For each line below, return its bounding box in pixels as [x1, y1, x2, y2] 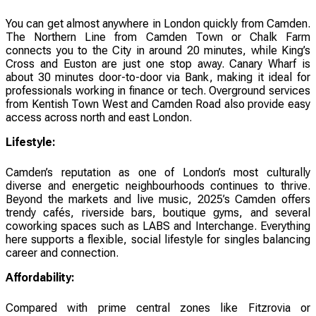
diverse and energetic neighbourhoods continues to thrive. [6, 178, 310, 193]
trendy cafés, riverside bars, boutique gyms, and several [6, 205, 310, 219]
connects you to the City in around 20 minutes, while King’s [6, 43, 310, 57]
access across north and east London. [6, 110, 192, 124]
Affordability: [6, 270, 75, 284]
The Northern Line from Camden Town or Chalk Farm [6, 30, 310, 44]
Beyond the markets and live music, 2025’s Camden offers [6, 192, 310, 206]
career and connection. [6, 245, 119, 260]
